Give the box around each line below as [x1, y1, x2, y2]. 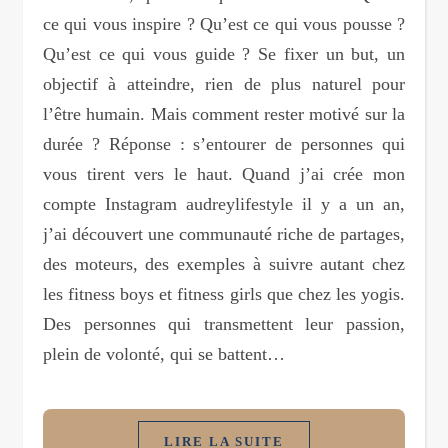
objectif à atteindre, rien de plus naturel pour [43, 73, 405, 94]
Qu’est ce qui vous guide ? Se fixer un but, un [43, 43, 405, 64]
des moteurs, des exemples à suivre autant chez [43, 253, 405, 274]
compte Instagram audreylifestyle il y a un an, [43, 193, 405, 214]
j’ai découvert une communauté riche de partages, [43, 223, 405, 244]
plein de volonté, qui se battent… [43, 343, 285, 364]
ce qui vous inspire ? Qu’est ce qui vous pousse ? [43, 13, 405, 34]
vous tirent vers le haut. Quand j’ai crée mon [43, 163, 405, 184]
